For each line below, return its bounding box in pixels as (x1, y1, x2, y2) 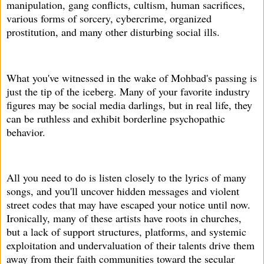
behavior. (6, 124, 45, 139)
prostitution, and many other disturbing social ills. (6, 25, 220, 39)
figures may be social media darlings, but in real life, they (6, 97, 252, 112)
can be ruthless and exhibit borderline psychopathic (6, 111, 225, 126)
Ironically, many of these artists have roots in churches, (6, 211, 242, 226)
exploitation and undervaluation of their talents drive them (6, 238, 255, 253)
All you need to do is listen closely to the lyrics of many (6, 170, 246, 185)
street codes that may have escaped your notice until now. (6, 197, 250, 212)
